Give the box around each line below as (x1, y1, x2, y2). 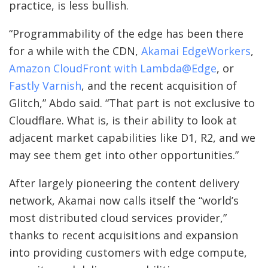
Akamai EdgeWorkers (141, 43, 251, 58)
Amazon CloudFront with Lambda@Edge (9, 60, 217, 75)
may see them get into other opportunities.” (9, 147, 239, 162)
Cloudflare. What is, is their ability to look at (9, 112, 237, 127)
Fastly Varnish (9, 78, 81, 93)
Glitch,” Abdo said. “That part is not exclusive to (9, 95, 255, 110)
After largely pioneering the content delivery (9, 175, 239, 190)
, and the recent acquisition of (81, 78, 237, 93)
